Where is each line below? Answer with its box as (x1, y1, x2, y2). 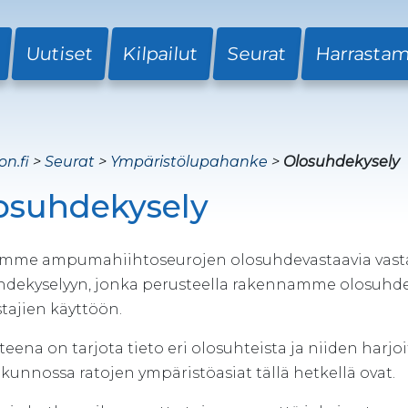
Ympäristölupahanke (110, 153, 268, 170)
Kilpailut (121, 43, 200, 65)
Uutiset (25, 43, 96, 65)
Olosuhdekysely (283, 153, 400, 170)
